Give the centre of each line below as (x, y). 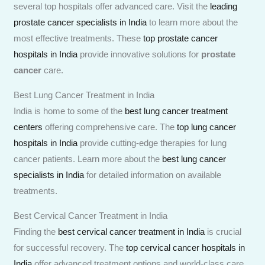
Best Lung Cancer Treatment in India (84, 95)
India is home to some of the (70, 111)
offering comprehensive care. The (110, 127)
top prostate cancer (181, 38)
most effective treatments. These (79, 38)
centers (28, 127)
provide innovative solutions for (140, 54)
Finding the (36, 231)
